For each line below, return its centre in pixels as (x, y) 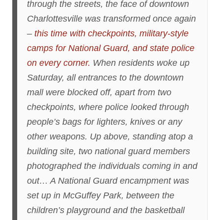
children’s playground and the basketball (106, 210)
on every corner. (59, 63)
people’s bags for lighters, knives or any (105, 122)
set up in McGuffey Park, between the (101, 195)
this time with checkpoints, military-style (111, 33)
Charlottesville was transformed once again (111, 18)
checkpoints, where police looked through (108, 107)
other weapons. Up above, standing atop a (110, 136)
